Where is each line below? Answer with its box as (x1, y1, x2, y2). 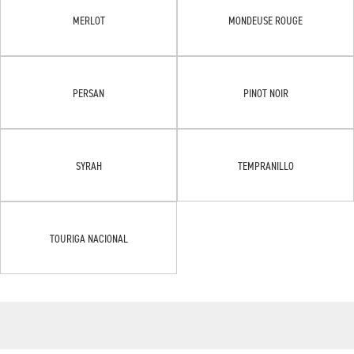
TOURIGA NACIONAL (49, 231, 128, 245)
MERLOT (72, 13, 105, 27)
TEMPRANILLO (237, 158, 294, 172)
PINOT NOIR (243, 85, 288, 100)
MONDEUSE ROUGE (228, 13, 303, 27)
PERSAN (73, 85, 104, 100)
